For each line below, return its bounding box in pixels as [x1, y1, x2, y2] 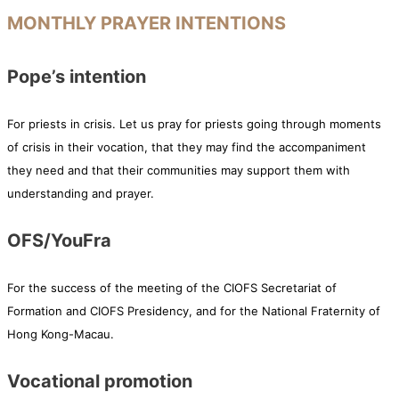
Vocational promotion [7, 370, 192, 393]
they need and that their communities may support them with [7, 163, 350, 178]
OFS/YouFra [7, 230, 111, 252]
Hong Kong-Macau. [7, 327, 114, 342]
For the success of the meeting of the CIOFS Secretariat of [7, 281, 337, 296]
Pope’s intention [7, 66, 146, 88]
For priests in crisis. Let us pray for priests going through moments [7, 117, 381, 132]
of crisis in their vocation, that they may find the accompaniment [7, 140, 366, 155]
